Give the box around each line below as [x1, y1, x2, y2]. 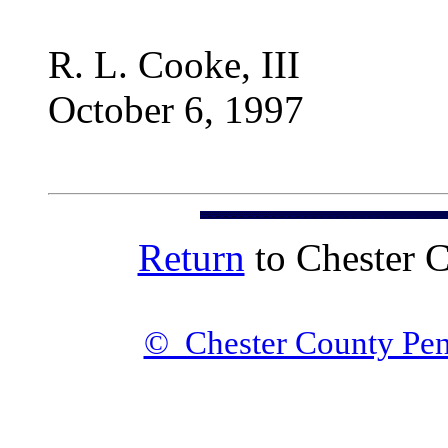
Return [137, 236, 245, 279]
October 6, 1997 [48, 88, 304, 131]
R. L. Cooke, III [48, 43, 300, 86]
